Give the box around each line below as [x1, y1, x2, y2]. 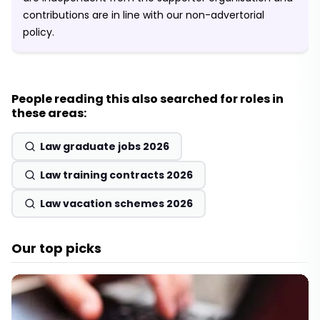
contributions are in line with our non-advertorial [23, 8, 264, 23]
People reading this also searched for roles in [11, 91, 284, 108]
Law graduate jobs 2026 [40, 139, 169, 154]
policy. [23, 25, 54, 40]
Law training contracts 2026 [40, 168, 193, 183]
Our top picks [11, 239, 101, 258]
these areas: [11, 105, 86, 122]
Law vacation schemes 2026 [40, 196, 193, 211]
